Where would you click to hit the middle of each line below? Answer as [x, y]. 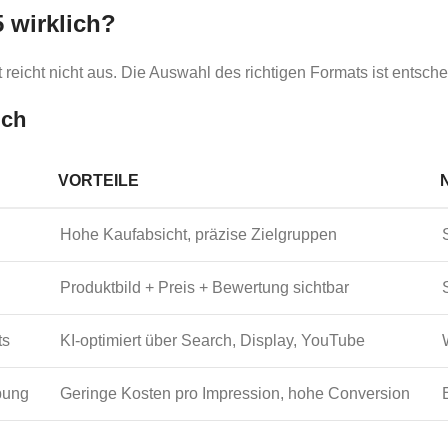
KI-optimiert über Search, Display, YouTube [212, 340]
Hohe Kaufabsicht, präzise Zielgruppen [198, 234]
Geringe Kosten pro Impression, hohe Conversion [235, 393]
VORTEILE [98, 180]
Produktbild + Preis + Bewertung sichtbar [204, 287]
